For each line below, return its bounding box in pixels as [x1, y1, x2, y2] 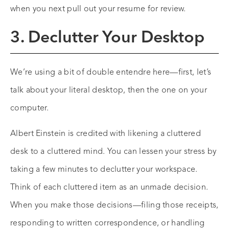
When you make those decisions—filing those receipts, [10, 201, 219, 210]
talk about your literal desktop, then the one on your [10, 86, 207, 95]
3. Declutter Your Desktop [10, 30, 204, 47]
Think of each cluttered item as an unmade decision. [10, 184, 209, 192]
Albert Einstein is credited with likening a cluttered [10, 130, 201, 139]
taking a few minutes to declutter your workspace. [10, 166, 198, 174]
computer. [10, 104, 49, 113]
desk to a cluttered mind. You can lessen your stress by [10, 148, 217, 156]
